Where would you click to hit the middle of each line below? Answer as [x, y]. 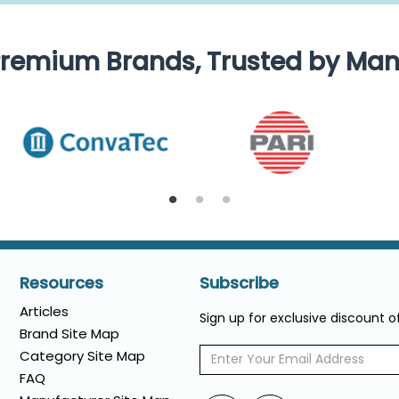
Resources [61, 282]
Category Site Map [82, 355]
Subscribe [239, 282]
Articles [44, 311]
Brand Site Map [69, 333]
